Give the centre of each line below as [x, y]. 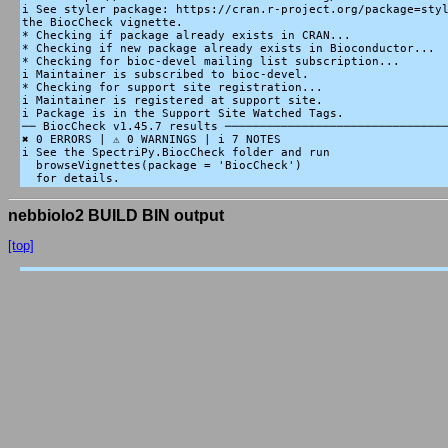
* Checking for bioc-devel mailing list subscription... [211, 62]
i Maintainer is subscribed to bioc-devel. [165, 75]
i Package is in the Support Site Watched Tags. [183, 114]
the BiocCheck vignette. [102, 23]
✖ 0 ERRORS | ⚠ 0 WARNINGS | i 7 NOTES [151, 140]
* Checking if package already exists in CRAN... [186, 36]
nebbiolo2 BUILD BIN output [116, 216]
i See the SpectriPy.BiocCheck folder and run [176, 153]
